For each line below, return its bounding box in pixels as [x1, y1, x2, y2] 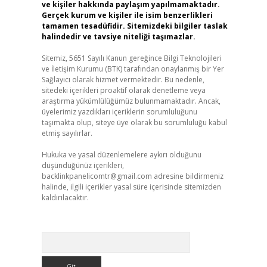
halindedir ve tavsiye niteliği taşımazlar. [41, 32, 195, 42]
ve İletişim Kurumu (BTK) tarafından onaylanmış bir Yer [41, 64, 224, 74]
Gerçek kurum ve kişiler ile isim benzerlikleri [41, 10, 213, 20]
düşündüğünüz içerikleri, [41, 160, 124, 170]
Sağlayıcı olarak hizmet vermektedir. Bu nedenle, [41, 74, 204, 85]
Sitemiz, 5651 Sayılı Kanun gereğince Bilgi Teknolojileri [41, 53, 222, 63]
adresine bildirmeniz [151, 171, 223, 181]
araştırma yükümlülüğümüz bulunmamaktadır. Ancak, [41, 96, 221, 106]
